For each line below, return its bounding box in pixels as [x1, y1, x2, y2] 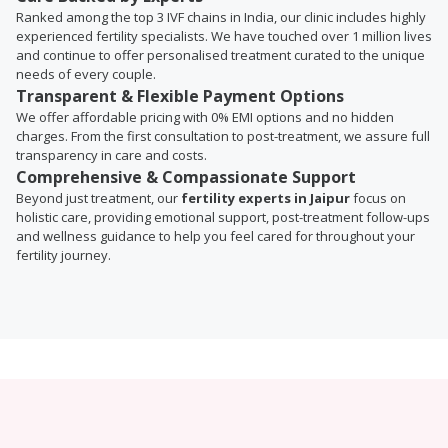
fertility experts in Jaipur [181, 189, 350, 207]
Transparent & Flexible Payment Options [16, 85, 344, 107]
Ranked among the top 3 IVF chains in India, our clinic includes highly [16, 8, 426, 26]
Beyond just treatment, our [16, 189, 181, 207]
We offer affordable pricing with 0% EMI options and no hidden [16, 108, 394, 126]
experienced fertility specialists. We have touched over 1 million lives [16, 27, 432, 45]
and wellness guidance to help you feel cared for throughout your [16, 227, 415, 245]
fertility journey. [16, 246, 111, 264]
